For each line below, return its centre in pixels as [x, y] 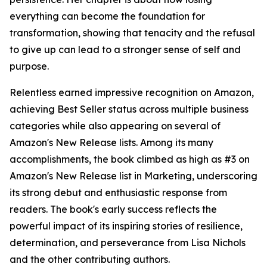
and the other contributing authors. [90, 259]
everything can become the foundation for [107, 16]
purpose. [29, 66]
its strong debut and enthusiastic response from [118, 193]
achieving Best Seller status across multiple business [129, 109]
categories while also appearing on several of [115, 126]
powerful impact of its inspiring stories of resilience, [126, 226]
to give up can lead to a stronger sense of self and [125, 49]
